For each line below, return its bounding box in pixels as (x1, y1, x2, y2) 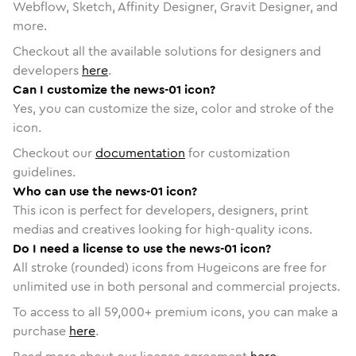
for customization (185, 143, 290, 162)
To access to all (13, 302, 104, 321)
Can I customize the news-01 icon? (13, 79, 215, 99)
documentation (95, 143, 185, 162)
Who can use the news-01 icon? (13, 181, 197, 200)
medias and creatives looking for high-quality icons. (13, 219, 312, 238)
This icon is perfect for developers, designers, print (13, 200, 308, 219)
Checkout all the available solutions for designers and (13, 41, 321, 60)
